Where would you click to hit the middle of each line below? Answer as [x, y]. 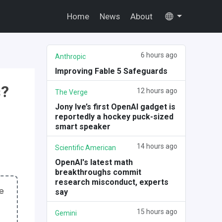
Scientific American [85, 148]
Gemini [66, 213]
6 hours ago [159, 55]
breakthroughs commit [98, 172]
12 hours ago [157, 91]
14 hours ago [157, 146]
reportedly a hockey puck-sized [114, 117]
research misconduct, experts [111, 182]
